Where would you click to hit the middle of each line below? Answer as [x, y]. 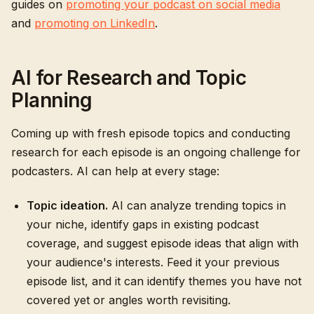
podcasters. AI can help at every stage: [115, 171]
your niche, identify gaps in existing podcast [143, 224]
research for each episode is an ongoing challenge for [156, 152]
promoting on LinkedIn [95, 23]
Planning [52, 100]
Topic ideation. [67, 205]
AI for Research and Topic [129, 78]
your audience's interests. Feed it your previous [153, 262]
